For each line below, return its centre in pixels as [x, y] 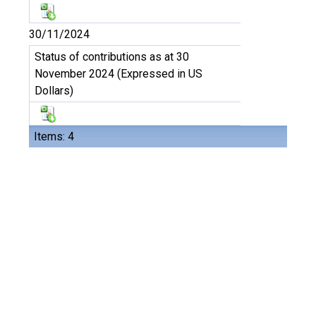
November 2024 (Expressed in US [119, 74]
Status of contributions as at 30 [112, 57]
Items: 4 [54, 136]
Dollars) [54, 91]
